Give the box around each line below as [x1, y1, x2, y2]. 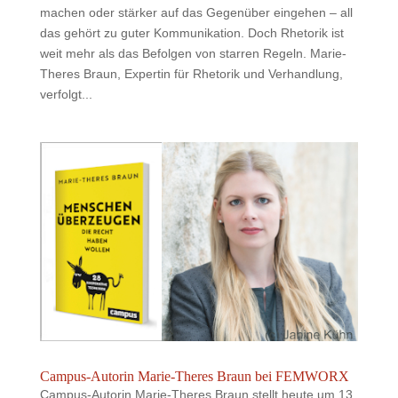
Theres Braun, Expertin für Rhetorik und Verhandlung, [39, 66, 343, 81]
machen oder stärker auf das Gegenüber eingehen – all [39, 4, 353, 20]
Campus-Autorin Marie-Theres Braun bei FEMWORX [39, 368, 349, 384]
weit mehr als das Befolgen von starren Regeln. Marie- [39, 45, 346, 60]
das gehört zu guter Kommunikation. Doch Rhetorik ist [39, 25, 344, 40]
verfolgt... [39, 86, 92, 101]
